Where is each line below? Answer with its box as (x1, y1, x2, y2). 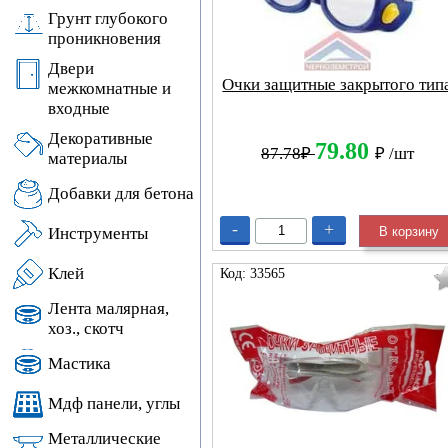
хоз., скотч (48, 319, 124, 338)
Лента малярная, (48, 299, 169, 318)
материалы (48, 149, 127, 168)
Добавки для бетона (48, 184, 194, 203)
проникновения (48, 29, 161, 48)
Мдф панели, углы (48, 394, 180, 413)
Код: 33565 (220, 266, 286, 282)
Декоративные (48, 129, 153, 148)
